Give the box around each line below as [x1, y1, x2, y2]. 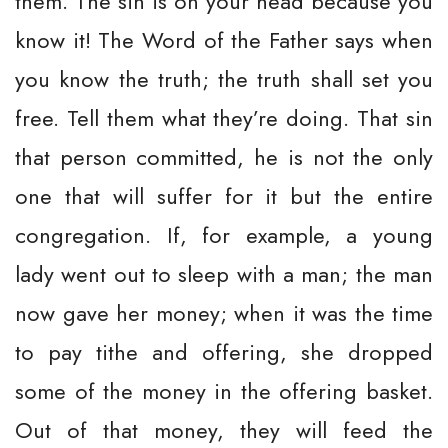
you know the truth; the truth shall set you [15, 63, 433, 95]
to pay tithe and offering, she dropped [15, 336, 433, 368]
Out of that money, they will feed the [15, 414, 433, 446]
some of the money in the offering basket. [15, 375, 433, 407]
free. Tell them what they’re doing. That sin [15, 102, 433, 134]
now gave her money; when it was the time [15, 297, 433, 329]
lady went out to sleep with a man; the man [15, 258, 433, 290]
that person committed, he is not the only [15, 141, 433, 173]
